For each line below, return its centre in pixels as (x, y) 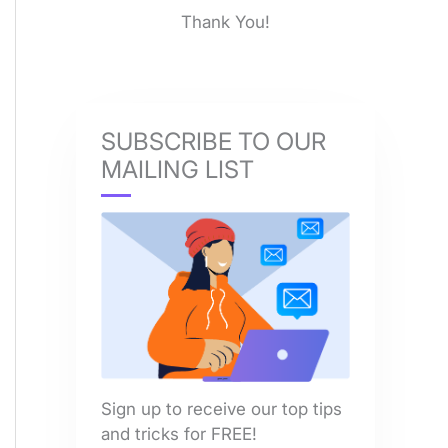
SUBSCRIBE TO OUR (213, 141)
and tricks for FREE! (179, 433)
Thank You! (225, 22)
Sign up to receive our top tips (221, 408)
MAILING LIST (177, 169)
